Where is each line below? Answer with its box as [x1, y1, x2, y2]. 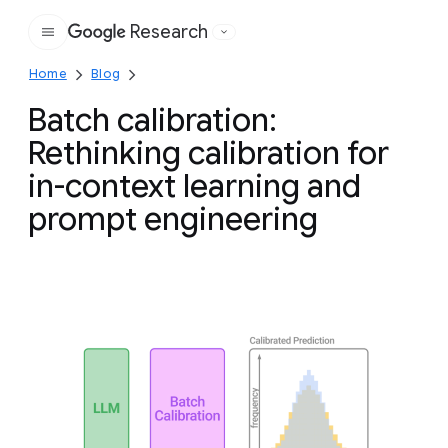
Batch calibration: [28, 100, 277, 140]
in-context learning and [28, 166, 361, 206]
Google [136, 32, 195, 53]
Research [130, 21, 208, 43]
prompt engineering [28, 199, 318, 239]
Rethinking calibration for [28, 133, 389, 173]
